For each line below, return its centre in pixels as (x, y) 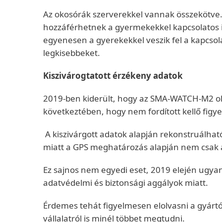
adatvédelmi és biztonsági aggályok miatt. (126, 183)
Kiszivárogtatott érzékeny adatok (113, 76)
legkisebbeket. (72, 53)
